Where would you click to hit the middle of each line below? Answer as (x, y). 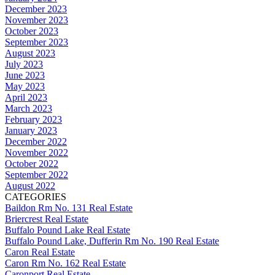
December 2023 (36, 9)
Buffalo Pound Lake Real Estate (68, 230)
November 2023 (37, 20)
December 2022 (36, 141)
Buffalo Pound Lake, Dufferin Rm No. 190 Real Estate (112, 241)
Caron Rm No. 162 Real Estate (65, 263)
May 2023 (25, 86)
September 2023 (37, 42)
